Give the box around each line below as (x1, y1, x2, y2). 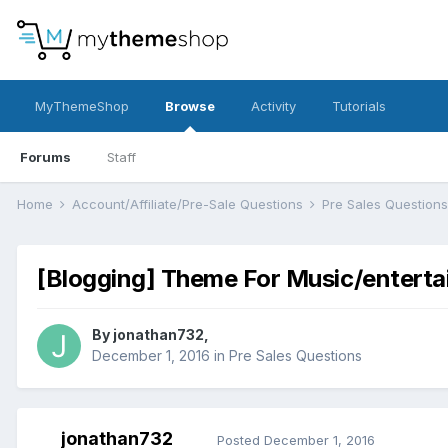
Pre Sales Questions (229, 347, 362, 365)
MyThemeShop (35, 98, 129, 114)
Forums (20, 149, 71, 165)
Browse (165, 98, 215, 114)
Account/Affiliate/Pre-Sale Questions (72, 196, 307, 212)
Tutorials (332, 98, 386, 114)
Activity (251, 98, 296, 114)
